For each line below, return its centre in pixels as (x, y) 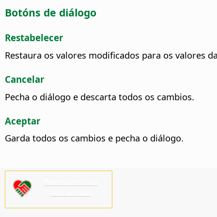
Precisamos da (71, 182)
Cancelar (24, 79)
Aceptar (23, 121)
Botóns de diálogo (51, 13)
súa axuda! (71, 193)
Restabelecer (34, 38)
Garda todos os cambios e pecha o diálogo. (94, 138)
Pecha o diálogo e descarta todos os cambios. (100, 96)
